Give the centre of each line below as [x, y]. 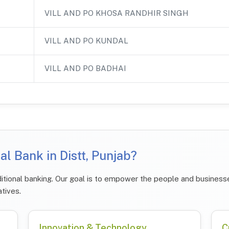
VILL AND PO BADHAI [85, 68]
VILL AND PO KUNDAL [86, 40]
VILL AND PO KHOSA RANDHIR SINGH [117, 13]
